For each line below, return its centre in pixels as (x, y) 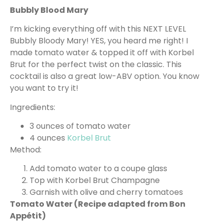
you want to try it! (44, 88)
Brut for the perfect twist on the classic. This (96, 65)
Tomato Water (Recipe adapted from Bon (98, 204)
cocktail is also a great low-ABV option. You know (105, 76)
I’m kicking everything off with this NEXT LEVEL (98, 29)
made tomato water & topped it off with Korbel (102, 53)
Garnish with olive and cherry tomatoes (106, 192)
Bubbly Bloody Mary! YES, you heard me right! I (99, 41)
